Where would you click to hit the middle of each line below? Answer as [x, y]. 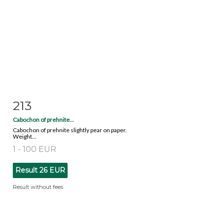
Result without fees [38, 187]
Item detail [44, 103]
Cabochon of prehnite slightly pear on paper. [70, 130]
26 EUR [52, 170]
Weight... [25, 136]
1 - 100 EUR [35, 149]
